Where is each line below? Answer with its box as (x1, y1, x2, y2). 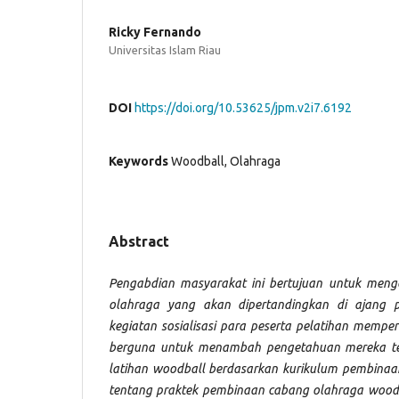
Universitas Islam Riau (109, 44, 221, 57)
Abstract (109, 233, 169, 250)
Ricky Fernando (109, 25, 201, 40)
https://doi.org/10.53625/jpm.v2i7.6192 (134, 101, 352, 116)
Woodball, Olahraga (171, 154, 281, 169)
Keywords (109, 154, 168, 169)
